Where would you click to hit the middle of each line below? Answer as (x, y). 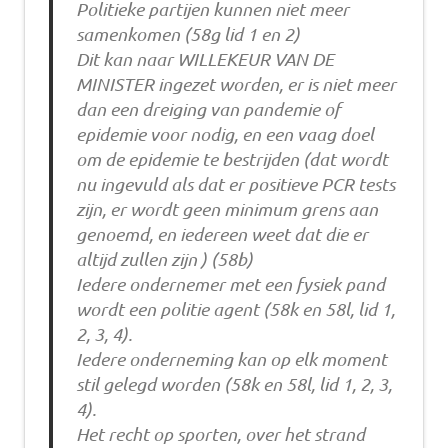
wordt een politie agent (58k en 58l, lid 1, (235, 309)
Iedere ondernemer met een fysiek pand (230, 284)
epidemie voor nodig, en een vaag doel (224, 134)
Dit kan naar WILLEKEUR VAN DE (204, 59)
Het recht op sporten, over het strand (220, 434)
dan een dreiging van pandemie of (208, 109)
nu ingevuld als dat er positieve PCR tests (235, 184)
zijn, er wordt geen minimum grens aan (226, 209)
